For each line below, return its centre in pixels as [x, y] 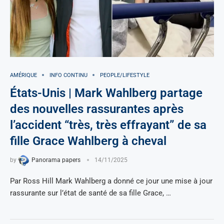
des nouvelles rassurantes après [97, 109]
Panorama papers [56, 160]
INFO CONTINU [68, 75]
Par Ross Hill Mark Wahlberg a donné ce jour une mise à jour [111, 181]
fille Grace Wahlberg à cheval [88, 141]
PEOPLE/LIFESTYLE [125, 75]
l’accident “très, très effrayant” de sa [108, 125]
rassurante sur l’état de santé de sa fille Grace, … [90, 193]
